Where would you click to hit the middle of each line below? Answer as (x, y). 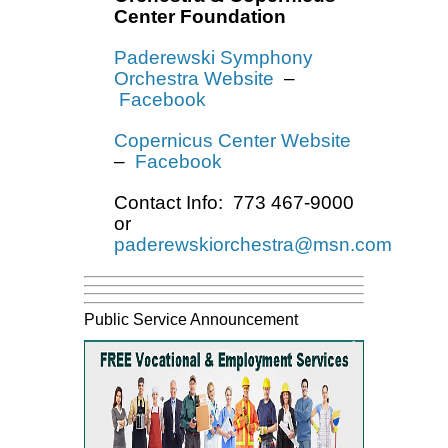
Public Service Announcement (193, 319)
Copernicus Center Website (232, 140)
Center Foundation (200, 16)
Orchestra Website (194, 78)
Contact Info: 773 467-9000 (234, 202)
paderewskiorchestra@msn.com (253, 244)
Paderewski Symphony (213, 57)
